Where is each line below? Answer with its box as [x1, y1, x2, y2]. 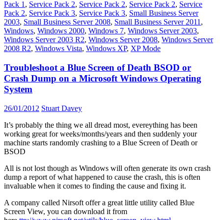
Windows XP [86, 44, 127, 53]
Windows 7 [88, 27, 124, 35]
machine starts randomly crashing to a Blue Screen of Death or [4, 138, 197, 147]
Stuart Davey [41, 104, 82, 112]
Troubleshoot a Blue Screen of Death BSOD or [4, 62, 191, 73]
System [4, 83, 32, 94]
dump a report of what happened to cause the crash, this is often [4, 172, 200, 181]
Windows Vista [35, 44, 82, 53]
